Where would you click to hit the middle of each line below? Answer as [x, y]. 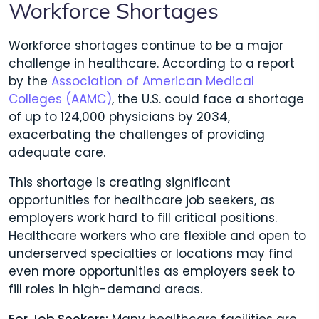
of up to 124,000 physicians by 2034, [119, 116]
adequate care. [57, 152]
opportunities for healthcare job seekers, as [142, 200]
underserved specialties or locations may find [151, 253]
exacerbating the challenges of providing [137, 134]
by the [30, 81]
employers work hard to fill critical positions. [143, 218]
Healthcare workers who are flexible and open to [157, 235]
